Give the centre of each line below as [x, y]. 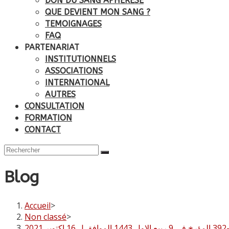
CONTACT [43, 130]
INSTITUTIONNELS [81, 59]
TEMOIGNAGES [73, 24]
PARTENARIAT [52, 47]
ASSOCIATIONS [74, 71]
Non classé [45, 216]
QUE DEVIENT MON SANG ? [98, 12]
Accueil [38, 205]
